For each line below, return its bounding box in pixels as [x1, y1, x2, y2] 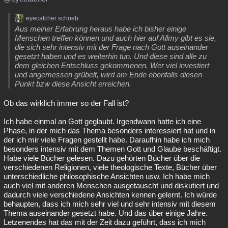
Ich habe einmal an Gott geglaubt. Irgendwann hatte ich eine [4, 117, 201, 126]
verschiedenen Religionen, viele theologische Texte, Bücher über [4, 163, 217, 172]
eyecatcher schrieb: [26, 15, 80, 22]
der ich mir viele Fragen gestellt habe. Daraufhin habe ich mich [4, 135, 210, 144]
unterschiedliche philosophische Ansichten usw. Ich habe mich [4, 172, 210, 181]
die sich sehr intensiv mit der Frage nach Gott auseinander [15, 43, 208, 51]
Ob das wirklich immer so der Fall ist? [4, 99, 129, 107]
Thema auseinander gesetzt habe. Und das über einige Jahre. [4, 209, 208, 217]
